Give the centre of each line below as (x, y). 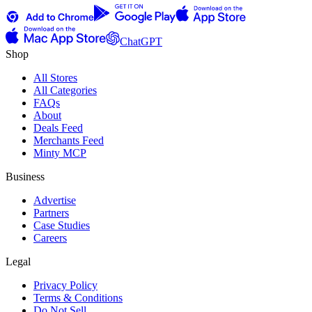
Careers (50, 238)
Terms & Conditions (78, 298)
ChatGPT (141, 42)
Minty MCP (60, 153)
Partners (51, 213)
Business (25, 177)
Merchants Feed (69, 141)
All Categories (65, 91)
